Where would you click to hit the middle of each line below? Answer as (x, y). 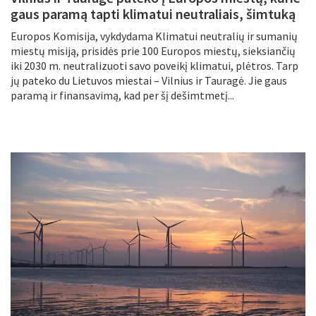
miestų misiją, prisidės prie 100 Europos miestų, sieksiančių (153, 51)
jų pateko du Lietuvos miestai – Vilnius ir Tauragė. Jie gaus (149, 81)
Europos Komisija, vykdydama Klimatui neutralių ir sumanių (154, 36)
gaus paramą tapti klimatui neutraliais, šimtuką (153, 14)
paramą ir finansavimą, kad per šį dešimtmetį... (122, 96)
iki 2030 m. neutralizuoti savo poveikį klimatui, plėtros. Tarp (154, 66)
